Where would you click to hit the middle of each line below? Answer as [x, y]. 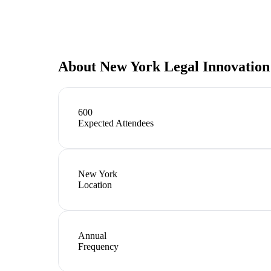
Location [95, 184]
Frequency [98, 246]
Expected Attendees [116, 123]
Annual [92, 235]
